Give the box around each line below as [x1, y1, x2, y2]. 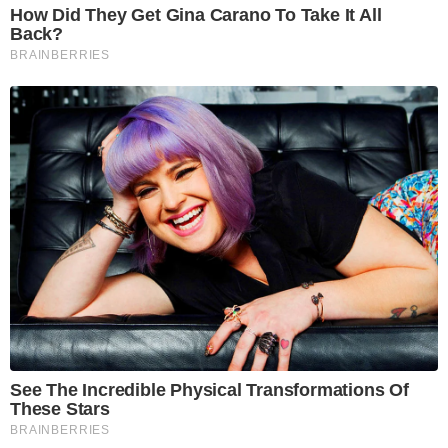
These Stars [10, 399, 110, 420]
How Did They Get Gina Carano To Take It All [10, 5, 382, 26]
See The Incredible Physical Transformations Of [10, 380, 409, 401]
